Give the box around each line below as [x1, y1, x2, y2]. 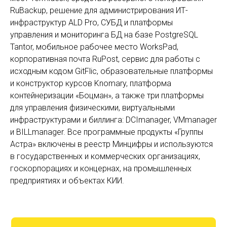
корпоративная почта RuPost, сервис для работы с [10, 54, 200, 64]
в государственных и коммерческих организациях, [10, 152, 200, 161]
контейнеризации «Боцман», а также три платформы [10, 91, 204, 100]
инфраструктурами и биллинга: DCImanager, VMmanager [10, 115, 217, 125]
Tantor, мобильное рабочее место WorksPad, [10, 42, 178, 52]
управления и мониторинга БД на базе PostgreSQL [10, 30, 198, 40]
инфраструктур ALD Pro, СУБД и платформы [10, 18, 173, 27]
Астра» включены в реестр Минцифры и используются [10, 139, 213, 149]
